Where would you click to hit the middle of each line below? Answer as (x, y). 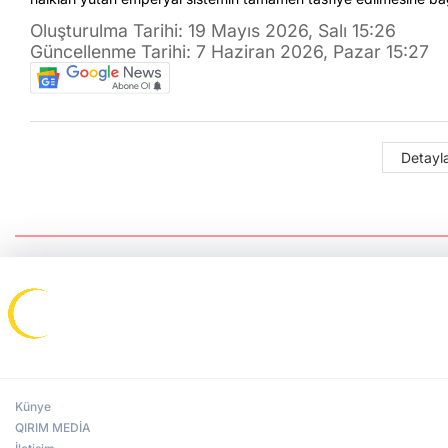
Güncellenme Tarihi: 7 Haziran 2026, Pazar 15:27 (229, 51)
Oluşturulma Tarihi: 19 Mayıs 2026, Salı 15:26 (213, 30)
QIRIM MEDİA (53, 428)
